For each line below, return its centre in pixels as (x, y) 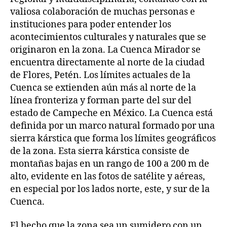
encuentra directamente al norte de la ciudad (107, 62)
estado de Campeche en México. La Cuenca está (111, 113)
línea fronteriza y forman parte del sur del (101, 100)
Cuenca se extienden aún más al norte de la (103, 88)
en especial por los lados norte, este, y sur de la (110, 189)
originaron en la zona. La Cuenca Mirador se (105, 50)
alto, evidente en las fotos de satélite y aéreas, (108, 176)
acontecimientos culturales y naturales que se (108, 37)
